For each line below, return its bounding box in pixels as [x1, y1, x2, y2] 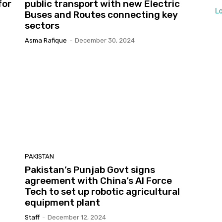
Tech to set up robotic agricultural [25, 185, 180, 197]
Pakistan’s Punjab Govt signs [25, 164, 155, 175]
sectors [25, 20, 59, 32]
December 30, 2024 [75, 37, 135, 45]
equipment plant [25, 196, 100, 208]
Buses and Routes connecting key [25, 9, 178, 21]
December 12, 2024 [48, 213, 106, 221]
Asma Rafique [25, 37, 67, 45]
